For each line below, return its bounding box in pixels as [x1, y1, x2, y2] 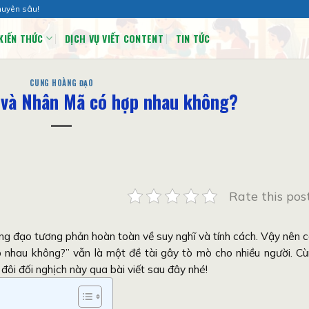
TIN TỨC [175, 30, 210, 46]
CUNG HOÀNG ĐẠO [29, 77, 94, 88]
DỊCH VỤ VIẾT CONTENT [65, 30, 163, 46]
